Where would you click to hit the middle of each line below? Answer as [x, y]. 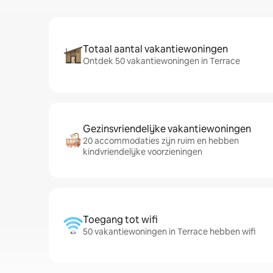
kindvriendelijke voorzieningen [143, 152]
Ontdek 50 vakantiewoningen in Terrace [161, 61]
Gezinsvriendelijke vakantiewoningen [167, 129]
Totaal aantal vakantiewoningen [155, 49]
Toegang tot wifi [120, 220]
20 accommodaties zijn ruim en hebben [161, 141]
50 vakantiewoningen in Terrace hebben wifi [169, 232]
